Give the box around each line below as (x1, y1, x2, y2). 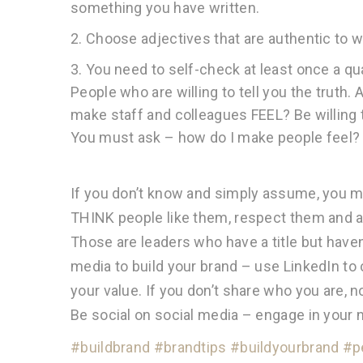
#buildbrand (70, 339, 151, 356)
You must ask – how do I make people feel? (70, 129, 361, 146)
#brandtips (153, 339, 227, 356)
